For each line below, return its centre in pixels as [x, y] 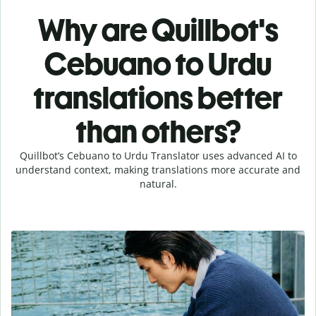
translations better [158, 97]
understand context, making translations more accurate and [158, 169]
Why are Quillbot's [158, 30]
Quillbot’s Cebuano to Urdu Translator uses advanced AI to [158, 155]
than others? [158, 131]
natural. [158, 183]
